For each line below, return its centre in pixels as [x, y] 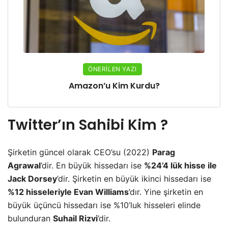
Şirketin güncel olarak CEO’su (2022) [80, 152]
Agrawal [24, 166]
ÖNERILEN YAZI [112, 69]
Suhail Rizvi [75, 219]
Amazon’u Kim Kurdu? [114, 86]
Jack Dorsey [32, 179]
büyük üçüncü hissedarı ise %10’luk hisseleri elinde [104, 205]
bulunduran [30, 219]
